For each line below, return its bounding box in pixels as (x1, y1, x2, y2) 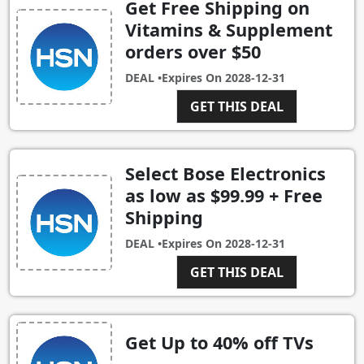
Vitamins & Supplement (125, 18, 332, 42)
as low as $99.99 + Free (125, 184, 323, 208)
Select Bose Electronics (125, 162, 326, 186)
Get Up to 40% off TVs (125, 331, 314, 355)
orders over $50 (125, 40, 261, 64)
